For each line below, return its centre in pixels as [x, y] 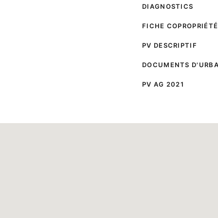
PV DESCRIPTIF [170, 45]
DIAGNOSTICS [168, 7]
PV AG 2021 [163, 84]
